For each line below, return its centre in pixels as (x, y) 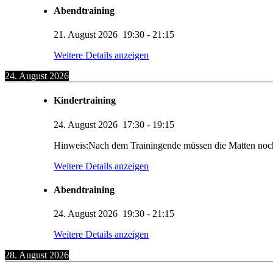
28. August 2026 (37, 255)
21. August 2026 (86, 35)
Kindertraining (85, 101)
